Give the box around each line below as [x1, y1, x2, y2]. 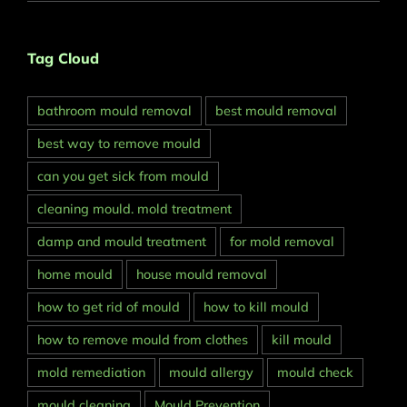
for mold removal [230, 233, 334, 251]
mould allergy [169, 364, 253, 382]
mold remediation [37, 364, 145, 382]
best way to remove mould [37, 135, 201, 153]
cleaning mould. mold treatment [37, 201, 232, 218]
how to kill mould [203, 299, 309, 316]
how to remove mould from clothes [37, 332, 248, 349]
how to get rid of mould [37, 299, 180, 316]
